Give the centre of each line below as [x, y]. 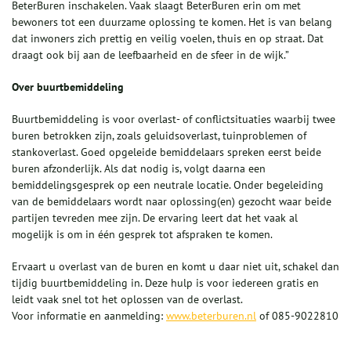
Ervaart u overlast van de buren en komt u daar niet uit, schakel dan [175, 267]
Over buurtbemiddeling [68, 87]
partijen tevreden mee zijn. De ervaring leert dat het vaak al [155, 218]
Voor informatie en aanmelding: [89, 316]
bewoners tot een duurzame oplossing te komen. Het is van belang [172, 22]
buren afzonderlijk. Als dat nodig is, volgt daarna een [139, 169]
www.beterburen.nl [211, 316]
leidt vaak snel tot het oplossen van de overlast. [127, 300]
